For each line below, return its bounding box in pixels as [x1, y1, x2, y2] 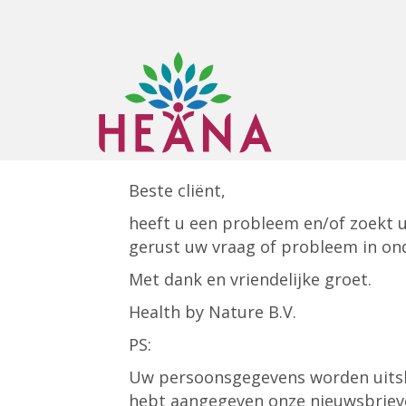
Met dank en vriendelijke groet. [129, 268, 372, 291]
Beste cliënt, [129, 179, 226, 202]
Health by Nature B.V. [129, 301, 296, 324]
